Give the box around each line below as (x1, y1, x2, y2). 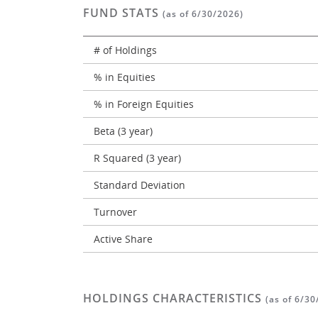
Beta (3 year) (94, 124, 155, 138)
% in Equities (94, 70, 158, 84)
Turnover (94, 205, 140, 219)
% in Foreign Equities (94, 97, 197, 111)
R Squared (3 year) (94, 151, 184, 165)
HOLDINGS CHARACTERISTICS (83, 290, 265, 306)
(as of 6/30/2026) (163, 8, 243, 20)
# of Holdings (94, 43, 160, 57)
